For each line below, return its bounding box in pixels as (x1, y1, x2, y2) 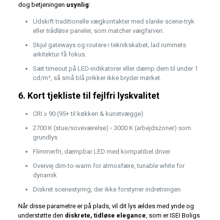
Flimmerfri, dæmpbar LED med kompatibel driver (32, 148, 170, 156)
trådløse (46, 27, 69, 35)
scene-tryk (163, 18, 194, 26)
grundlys (32, 134, 57, 141)
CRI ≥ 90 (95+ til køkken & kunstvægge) (32, 110, 143, 118)
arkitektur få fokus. (32, 51, 86, 58)
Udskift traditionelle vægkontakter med (32, 18, 145, 26)
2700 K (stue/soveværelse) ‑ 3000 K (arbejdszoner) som (32, 124, 191, 132)
